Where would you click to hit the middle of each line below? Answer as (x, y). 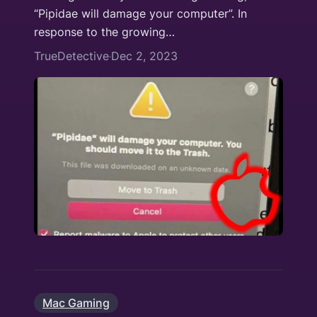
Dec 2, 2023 (144, 56)
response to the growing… (104, 32)
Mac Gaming (76, 302)
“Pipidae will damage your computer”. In (140, 14)
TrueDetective (71, 56)
